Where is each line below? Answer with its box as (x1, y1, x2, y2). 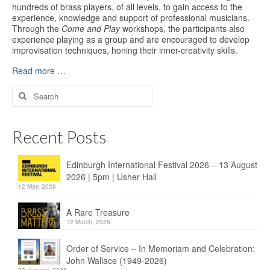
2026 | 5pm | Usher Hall (66, 170, 157, 183)
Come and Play (61, 22, 120, 34)
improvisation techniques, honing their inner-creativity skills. (12, 43, 237, 56)
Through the (12, 22, 61, 34)
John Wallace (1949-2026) (66, 254, 167, 266)
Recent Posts (12, 126, 107, 147)
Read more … (12, 64, 66, 77)
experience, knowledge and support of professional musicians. (12, 11, 252, 24)
